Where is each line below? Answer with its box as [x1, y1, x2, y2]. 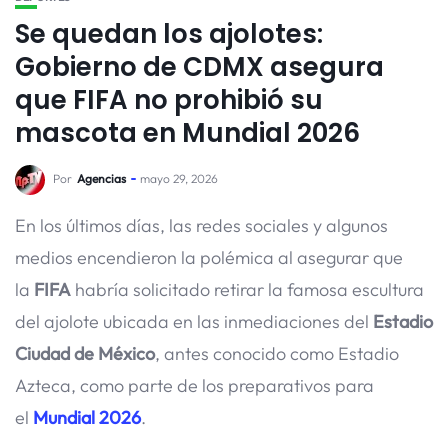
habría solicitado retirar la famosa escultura [71, 278, 424, 301]
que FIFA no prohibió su [15, 82, 323, 118]
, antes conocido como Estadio [155, 342, 399, 365]
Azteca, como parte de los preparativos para [15, 374, 374, 397]
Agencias [77, 171, 126, 186]
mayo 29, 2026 [140, 171, 218, 186]
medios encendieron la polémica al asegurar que [15, 246, 403, 269]
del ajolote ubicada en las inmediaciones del [15, 310, 373, 333]
